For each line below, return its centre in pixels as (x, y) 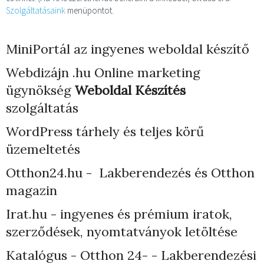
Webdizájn (37, 72)
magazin (32, 190)
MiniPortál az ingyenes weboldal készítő (128, 49)
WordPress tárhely (63, 131)
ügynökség (40, 90)
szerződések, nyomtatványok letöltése (122, 232)
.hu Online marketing (135, 72)
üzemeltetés (43, 149)
